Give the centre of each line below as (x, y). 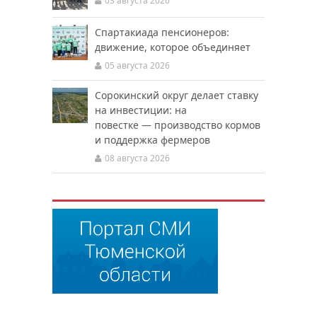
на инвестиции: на (141, 110)
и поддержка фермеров (152, 140)
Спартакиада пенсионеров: (162, 33)
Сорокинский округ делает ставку (177, 96)
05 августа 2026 (137, 66)
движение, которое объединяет (173, 47)
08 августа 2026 (137, 158)
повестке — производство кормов (178, 125)
